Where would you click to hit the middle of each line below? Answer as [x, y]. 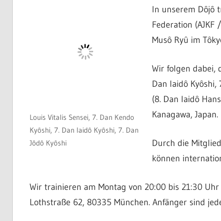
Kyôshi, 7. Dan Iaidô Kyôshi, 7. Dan [84, 130]
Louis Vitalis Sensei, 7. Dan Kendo [82, 117]
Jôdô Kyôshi [48, 143]
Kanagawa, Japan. [185, 114]
